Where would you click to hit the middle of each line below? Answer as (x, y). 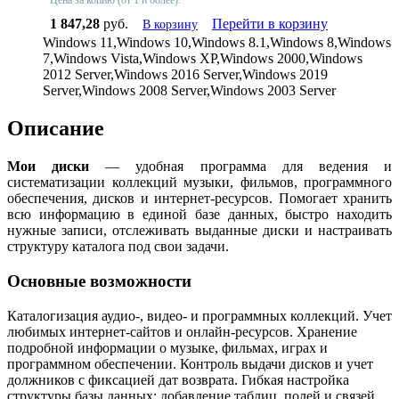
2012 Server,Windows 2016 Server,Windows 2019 (185, 75)
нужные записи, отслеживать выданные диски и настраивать (199, 231)
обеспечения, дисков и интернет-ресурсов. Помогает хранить (199, 199)
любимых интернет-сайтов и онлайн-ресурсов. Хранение (182, 331)
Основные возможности (99, 281)
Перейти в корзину (270, 24)
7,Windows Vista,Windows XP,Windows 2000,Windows (203, 59)
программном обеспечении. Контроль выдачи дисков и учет (190, 363)
